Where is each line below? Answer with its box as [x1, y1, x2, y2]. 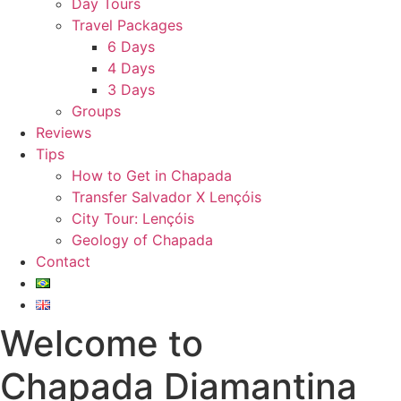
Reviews [36, 124, 91, 141]
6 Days [107, 38, 155, 55]
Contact [36, 252, 90, 270]
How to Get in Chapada [72, 166, 232, 184]
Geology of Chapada [72, 231, 213, 249]
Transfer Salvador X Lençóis [72, 188, 261, 206]
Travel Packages [72, 16, 183, 34]
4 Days [107, 59, 155, 77]
